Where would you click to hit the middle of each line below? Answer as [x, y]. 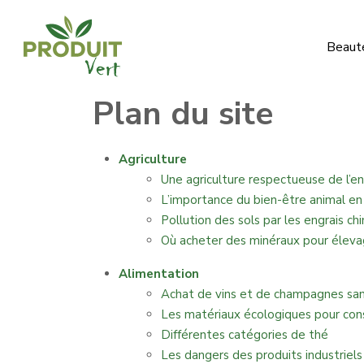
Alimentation [159, 274]
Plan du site [183, 114]
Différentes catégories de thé [245, 335]
